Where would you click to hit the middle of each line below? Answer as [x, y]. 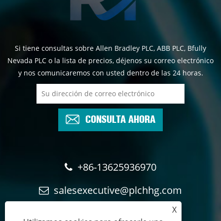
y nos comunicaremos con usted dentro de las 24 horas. [110, 73]
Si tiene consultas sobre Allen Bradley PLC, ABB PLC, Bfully [110, 48]
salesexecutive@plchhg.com [118, 190]
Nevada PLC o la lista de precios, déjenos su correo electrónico [110, 60]
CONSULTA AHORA [120, 118]
